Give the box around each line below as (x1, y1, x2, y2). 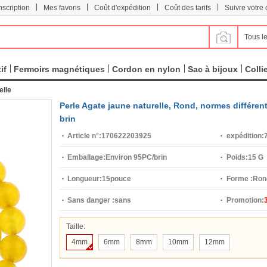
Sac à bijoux (188, 64, 238, 74)
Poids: (226, 153, 248, 162)
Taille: (66, 222, 85, 231)
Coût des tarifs (164, 4, 211, 12)
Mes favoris (44, 4, 80, 12)
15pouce (102, 175, 131, 183)
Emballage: (67, 153, 105, 162)
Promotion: (226, 196, 264, 204)
